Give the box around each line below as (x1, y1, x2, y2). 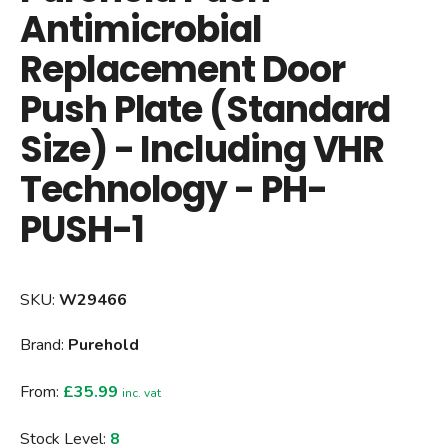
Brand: (20, 334, 68, 356)
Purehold (68, 334, 139, 356)
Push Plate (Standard (20, 84, 391, 135)
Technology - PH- (20, 164, 327, 215)
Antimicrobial (20, 4, 262, 55)
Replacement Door (20, 44, 345, 95)
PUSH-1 (20, 204, 144, 255)
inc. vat (122, 385, 161, 401)
